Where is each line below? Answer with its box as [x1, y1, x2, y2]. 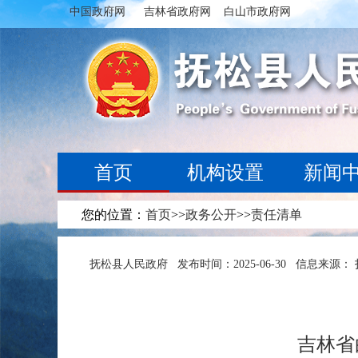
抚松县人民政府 [89, 258, 168, 270]
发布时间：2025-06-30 [177, 258, 286, 270]
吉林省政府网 [144, 6, 211, 18]
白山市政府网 [224, 6, 291, 18]
